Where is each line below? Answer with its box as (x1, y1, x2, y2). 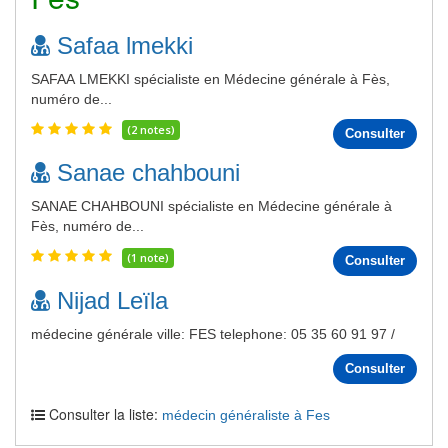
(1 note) (127, 249, 169, 265)
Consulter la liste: (45, 403, 162, 424)
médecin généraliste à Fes (162, 406, 330, 423)
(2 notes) (127, 122, 175, 138)
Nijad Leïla (50, 286, 168, 314)
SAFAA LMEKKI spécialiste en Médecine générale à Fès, (31, 71, 390, 87)
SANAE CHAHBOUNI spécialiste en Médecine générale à (31, 198, 392, 215)
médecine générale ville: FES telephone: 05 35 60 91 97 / (31, 325, 395, 342)
